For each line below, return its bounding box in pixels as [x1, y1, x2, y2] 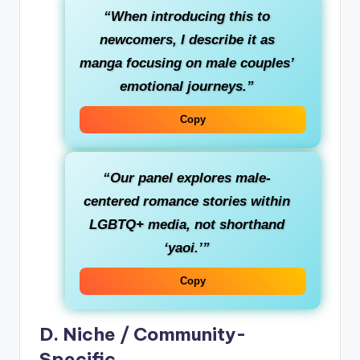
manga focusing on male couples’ [80, 55, 294, 72]
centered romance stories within [84, 194, 290, 210]
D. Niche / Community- [39, 323, 247, 346]
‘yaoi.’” [164, 240, 210, 256]
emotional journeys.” [120, 79, 254, 95]
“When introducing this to [104, 9, 270, 25]
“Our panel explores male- [103, 170, 271, 186]
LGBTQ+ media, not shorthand [89, 217, 284, 233]
